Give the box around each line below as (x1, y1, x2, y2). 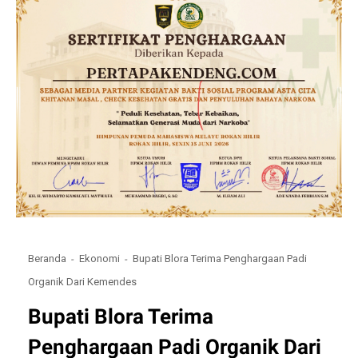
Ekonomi (79, 253, 121, 265)
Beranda (28, 253, 67, 265)
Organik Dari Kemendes (28, 275, 137, 288)
